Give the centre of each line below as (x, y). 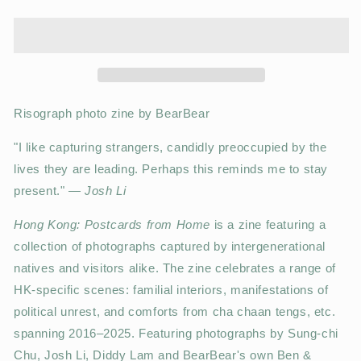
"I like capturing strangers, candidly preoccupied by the (170, 147)
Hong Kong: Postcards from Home (112, 224)
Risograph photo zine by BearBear (112, 113)
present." (41, 191)
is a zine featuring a (268, 224)
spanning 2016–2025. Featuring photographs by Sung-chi (176, 333)
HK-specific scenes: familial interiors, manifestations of (171, 290)
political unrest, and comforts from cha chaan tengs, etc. (175, 311)
